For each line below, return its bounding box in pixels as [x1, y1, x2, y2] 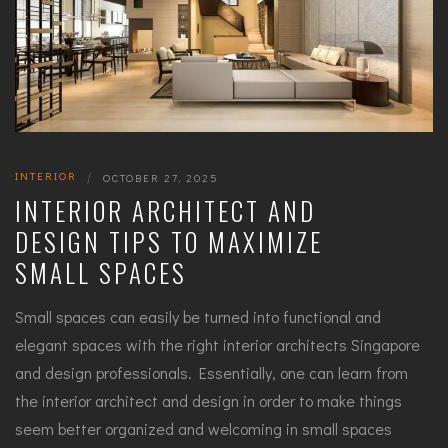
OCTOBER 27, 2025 [103, 170, 219, 186]
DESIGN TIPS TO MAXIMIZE [15, 223, 323, 261]
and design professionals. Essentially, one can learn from [15, 362, 408, 384]
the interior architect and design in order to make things [15, 390, 402, 412]
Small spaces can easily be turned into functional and [15, 306, 381, 328]
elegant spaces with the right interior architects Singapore [15, 334, 420, 356]
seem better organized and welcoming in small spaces [15, 418, 392, 440]
